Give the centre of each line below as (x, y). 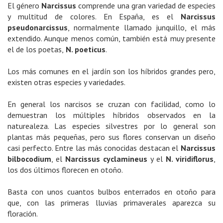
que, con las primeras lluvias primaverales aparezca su (111, 203)
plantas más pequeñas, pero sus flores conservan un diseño (111, 137)
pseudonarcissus (38, 27)
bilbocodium (29, 159)
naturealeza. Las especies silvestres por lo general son (111, 126)
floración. (23, 214)
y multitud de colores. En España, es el (94, 16)
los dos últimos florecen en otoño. (65, 170)
